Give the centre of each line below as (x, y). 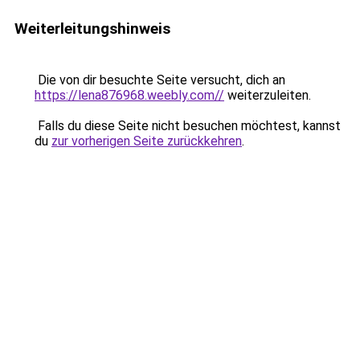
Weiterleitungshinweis (92, 29)
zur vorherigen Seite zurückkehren (147, 141)
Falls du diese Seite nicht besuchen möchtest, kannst (188, 126)
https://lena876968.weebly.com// (129, 95)
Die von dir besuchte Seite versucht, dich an (160, 80)
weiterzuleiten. (268, 95)
